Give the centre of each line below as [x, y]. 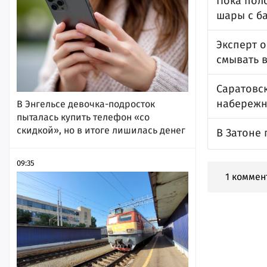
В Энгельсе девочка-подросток [86, 104]
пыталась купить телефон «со [83, 117]
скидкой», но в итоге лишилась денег [101, 130]
